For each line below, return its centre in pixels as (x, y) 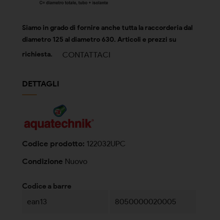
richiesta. (38, 55)
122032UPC (106, 143)
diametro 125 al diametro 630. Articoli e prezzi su (99, 39)
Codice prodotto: (53, 143)
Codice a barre (47, 186)
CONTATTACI (86, 55)
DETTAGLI (41, 83)
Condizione (42, 161)
